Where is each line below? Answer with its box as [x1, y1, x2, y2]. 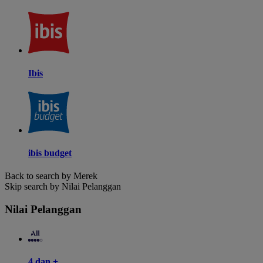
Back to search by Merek [5, 171, 97, 181]
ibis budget [28, 148, 72, 159]
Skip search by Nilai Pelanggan [5, 181, 121, 192]
